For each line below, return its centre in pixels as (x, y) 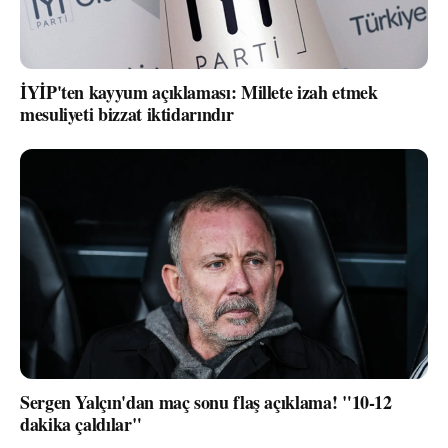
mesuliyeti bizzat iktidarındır (127, 114)
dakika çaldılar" (81, 423)
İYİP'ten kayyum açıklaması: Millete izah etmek (199, 92)
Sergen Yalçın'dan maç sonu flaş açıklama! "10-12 (206, 401)
